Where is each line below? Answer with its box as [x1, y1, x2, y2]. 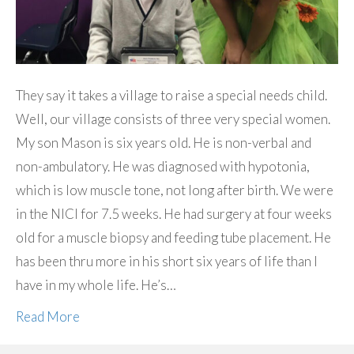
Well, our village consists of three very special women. [16, 110, 330, 127]
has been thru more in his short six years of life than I [16, 252, 318, 269]
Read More [16, 307, 80, 325]
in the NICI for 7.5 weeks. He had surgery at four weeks [16, 205, 332, 222]
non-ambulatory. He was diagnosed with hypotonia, [16, 157, 310, 175]
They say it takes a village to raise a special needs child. [16, 86, 327, 104]
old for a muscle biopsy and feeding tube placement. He [16, 228, 331, 246]
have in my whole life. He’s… [16, 276, 176, 293]
